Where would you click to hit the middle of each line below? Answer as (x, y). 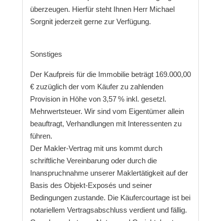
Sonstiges (46, 54)
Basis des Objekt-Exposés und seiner (91, 185)
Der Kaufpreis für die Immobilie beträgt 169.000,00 (110, 74)
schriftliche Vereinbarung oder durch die (93, 160)
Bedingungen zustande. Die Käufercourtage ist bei (110, 197)
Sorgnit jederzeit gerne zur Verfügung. (90, 22)
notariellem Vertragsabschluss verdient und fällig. (108, 210)
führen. (41, 136)
